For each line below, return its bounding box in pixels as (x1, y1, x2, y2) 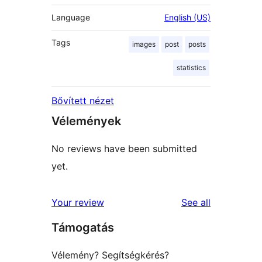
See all (181, 196, 211, 209)
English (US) (164, 12, 211, 23)
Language (51, 12, 90, 23)
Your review (51, 196, 104, 209)
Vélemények (51, 114, 121, 129)
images (132, 40, 156, 49)
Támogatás (51, 220, 114, 235)
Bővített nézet (51, 95, 114, 107)
